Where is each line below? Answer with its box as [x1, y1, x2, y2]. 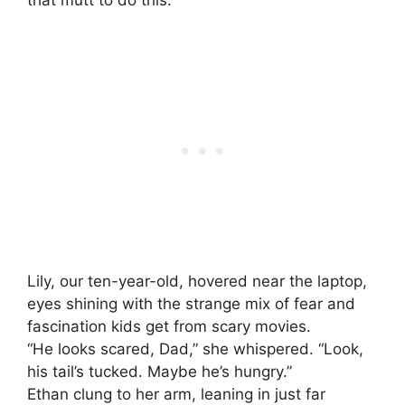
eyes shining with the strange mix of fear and [27, 294, 355, 313]
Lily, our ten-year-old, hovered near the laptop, [27, 271, 367, 290]
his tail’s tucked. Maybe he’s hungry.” [27, 362, 292, 381]
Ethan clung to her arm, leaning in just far [27, 384, 325, 403]
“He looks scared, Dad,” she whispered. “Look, [27, 339, 363, 358]
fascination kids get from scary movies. [27, 316, 311, 335]
